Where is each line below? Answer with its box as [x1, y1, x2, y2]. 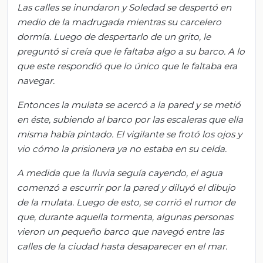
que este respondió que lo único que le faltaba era [17, 60, 237, 72]
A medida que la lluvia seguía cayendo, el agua [17, 167, 222, 178]
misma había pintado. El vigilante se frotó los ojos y [17, 128, 242, 140]
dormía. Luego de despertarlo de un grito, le [17, 31, 211, 42]
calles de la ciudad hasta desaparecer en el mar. [17, 240, 227, 252]
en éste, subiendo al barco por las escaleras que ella [17, 113, 243, 125]
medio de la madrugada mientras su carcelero [17, 16, 221, 28]
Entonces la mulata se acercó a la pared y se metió [17, 99, 241, 110]
